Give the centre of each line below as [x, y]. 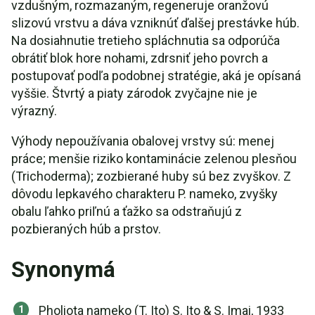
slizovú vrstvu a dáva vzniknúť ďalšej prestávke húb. [155, 23]
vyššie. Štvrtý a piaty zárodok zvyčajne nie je [134, 93]
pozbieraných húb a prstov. [86, 229]
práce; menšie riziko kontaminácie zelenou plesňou [154, 159]
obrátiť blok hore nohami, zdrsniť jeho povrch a [140, 58]
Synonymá [63, 270]
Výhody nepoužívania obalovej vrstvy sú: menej [143, 141]
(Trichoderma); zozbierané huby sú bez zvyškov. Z [151, 176]
